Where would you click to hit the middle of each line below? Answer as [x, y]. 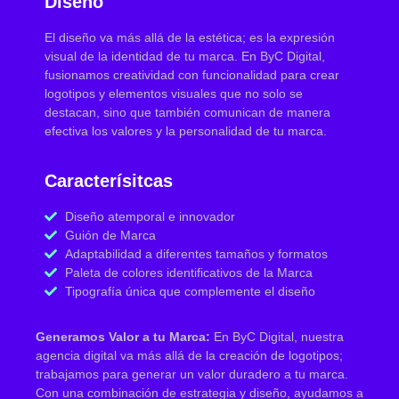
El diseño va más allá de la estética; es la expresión [190, 38]
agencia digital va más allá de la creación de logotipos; [189, 355]
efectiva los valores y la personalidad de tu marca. [186, 131]
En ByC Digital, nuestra [277, 336]
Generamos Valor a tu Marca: [123, 336]
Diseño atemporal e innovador [150, 216]
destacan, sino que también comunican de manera [187, 113]
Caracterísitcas [109, 180]
